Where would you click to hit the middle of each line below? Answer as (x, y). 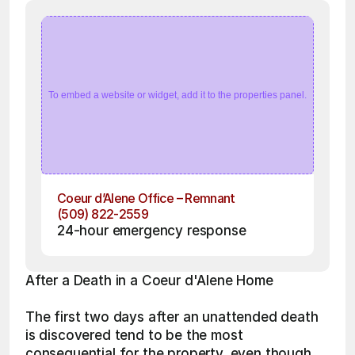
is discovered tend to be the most (134, 335)
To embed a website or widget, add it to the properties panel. (177, 95)
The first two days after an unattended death (172, 317)
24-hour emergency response (152, 231)
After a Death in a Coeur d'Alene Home (149, 281)
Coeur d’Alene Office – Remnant (146, 198)
